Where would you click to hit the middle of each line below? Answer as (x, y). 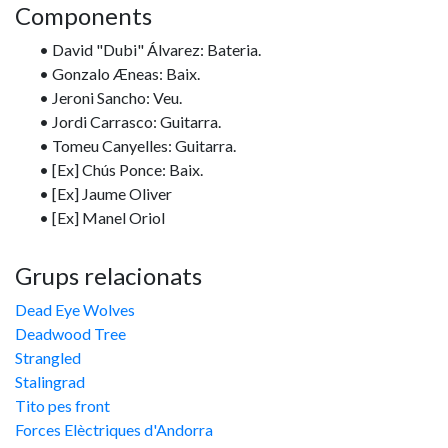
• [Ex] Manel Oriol (102, 217)
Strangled (48, 357)
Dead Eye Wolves (75, 309)
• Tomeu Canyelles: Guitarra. (137, 145)
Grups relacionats (108, 275)
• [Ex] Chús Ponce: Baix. (121, 169)
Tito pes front (62, 405)
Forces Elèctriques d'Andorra (114, 429)
